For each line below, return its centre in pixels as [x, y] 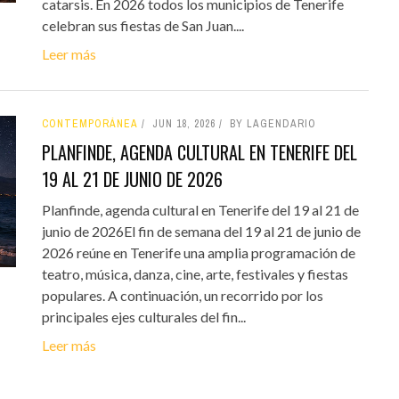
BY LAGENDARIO [273, 123]
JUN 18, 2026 [183, 123]
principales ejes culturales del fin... [143, 316]
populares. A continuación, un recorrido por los [182, 295]
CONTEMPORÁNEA [90, 123]
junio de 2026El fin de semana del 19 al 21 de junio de [201, 231]
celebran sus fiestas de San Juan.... [142, 25]
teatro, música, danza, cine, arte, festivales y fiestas [195, 273]
